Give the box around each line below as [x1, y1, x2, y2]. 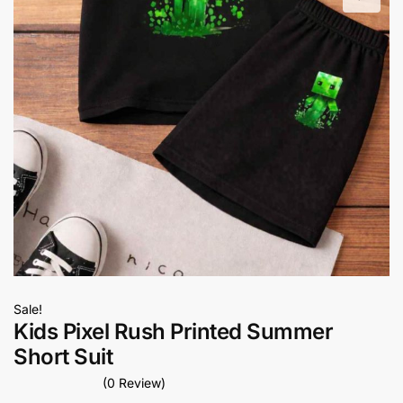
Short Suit [13, 343, 112, 370]
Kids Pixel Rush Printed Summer [13, 318, 333, 345]
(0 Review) [103, 375, 166, 391]
